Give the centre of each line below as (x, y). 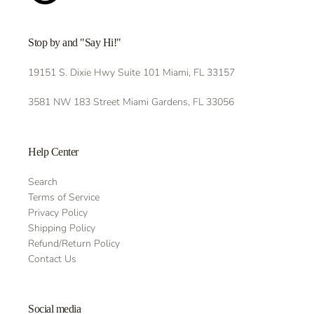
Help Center (53, 152)
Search (43, 182)
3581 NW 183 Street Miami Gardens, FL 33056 (131, 102)
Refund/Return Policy (74, 244)
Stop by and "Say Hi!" (75, 43)
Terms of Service (64, 198)
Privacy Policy (58, 213)
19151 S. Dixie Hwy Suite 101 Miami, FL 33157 (131, 73)
